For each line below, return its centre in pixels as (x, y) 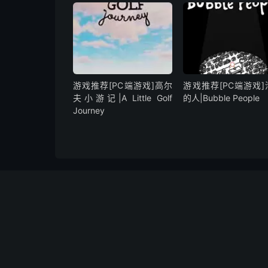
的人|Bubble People (222, 98)
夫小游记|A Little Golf (123, 98)
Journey (89, 110)
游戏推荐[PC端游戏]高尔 (123, 85)
